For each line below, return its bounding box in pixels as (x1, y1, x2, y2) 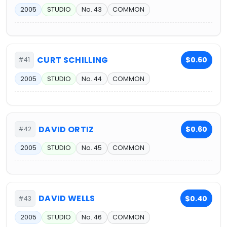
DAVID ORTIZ (39, 123, 94, 135)
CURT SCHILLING (37, 54, 108, 66)
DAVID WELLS (39, 193, 95, 205)
